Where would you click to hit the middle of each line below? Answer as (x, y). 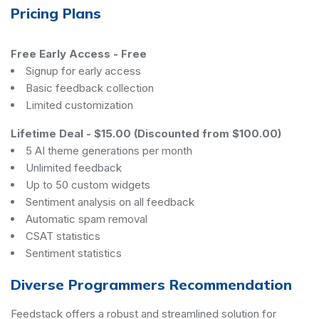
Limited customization (79, 105)
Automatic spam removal (87, 219)
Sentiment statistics (74, 253)
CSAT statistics (63, 236)
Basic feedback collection (90, 88)
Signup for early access (83, 70)
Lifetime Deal (47, 133)
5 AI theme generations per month (109, 150)
